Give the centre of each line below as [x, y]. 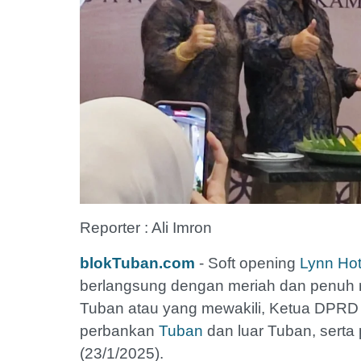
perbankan [119, 330]
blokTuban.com [137, 263]
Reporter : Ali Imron [148, 227]
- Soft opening [247, 263]
